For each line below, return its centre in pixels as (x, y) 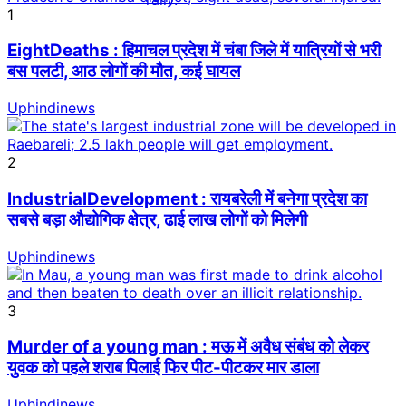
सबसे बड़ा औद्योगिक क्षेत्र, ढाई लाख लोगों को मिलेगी (157, 219)
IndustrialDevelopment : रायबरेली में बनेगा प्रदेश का (187, 198)
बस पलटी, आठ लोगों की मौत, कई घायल (124, 72)
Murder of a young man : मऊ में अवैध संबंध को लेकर (188, 347)
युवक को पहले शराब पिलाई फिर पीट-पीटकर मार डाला (163, 368)
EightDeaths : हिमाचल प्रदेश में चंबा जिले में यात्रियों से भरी (194, 51)
